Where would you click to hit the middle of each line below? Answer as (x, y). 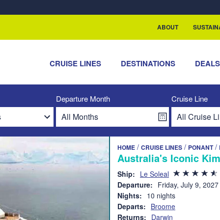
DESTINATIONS (148, 63)
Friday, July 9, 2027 (188, 185)
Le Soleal (154, 174)
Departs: (132, 206)
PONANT (201, 147)
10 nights (161, 195)
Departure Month (83, 98)
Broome (163, 206)
